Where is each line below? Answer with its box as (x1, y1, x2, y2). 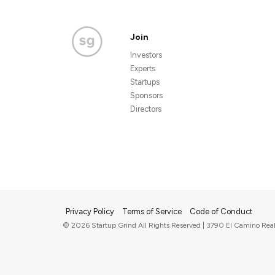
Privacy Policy (66, 206, 116, 216)
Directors (130, 104, 161, 114)
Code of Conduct (190, 206, 252, 216)
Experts (130, 64, 155, 73)
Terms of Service (122, 206, 184, 216)
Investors (130, 50, 162, 60)
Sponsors (130, 91, 163, 100)
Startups (130, 77, 160, 87)
